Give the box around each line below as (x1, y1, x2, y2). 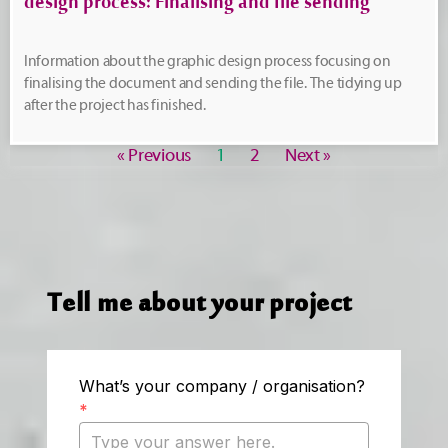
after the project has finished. (24, 96, 206, 114)
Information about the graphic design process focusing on (24, 52, 391, 70)
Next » (284, 144, 332, 166)
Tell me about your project (47, 284, 352, 336)
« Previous (116, 144, 192, 166)
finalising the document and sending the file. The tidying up (24, 74, 402, 92)
